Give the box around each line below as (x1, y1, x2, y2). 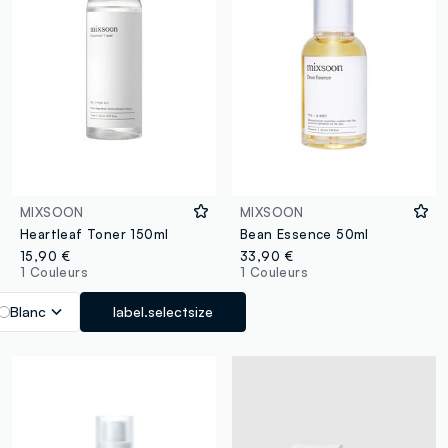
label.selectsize (113, 303, 214, 321)
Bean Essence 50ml (239, 226, 369, 243)
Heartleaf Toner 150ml (20, 226, 169, 243)
